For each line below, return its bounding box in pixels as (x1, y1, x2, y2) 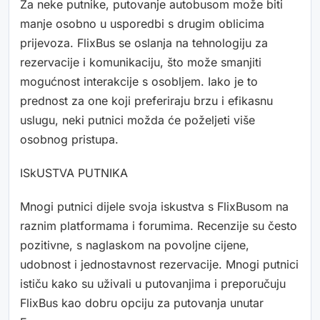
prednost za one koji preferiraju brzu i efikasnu (20, 94, 273, 109)
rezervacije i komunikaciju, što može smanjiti (20, 55, 261, 70)
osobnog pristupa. (20, 132, 119, 147)
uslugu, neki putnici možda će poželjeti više (20, 113, 255, 128)
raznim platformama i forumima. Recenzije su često (20, 219, 297, 234)
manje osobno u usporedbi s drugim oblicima (20, 16, 264, 31)
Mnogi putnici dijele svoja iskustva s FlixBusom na (20, 199, 289, 214)
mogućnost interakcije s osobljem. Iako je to (20, 74, 258, 89)
